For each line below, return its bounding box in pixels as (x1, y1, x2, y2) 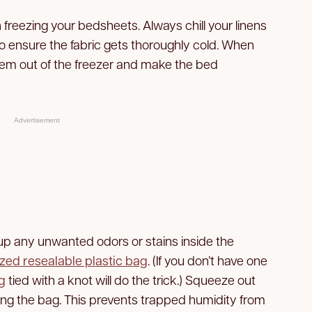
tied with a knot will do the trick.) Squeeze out (6, 271, 256, 288)
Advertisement (13, 116, 60, 124)
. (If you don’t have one (148, 251, 267, 268)
